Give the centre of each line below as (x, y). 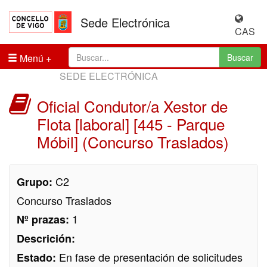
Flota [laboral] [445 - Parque (131, 124)
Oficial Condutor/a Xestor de (132, 106)
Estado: (38, 257)
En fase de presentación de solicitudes (151, 257)
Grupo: (36, 182)
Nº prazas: (44, 219)
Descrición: (46, 238)
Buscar (240, 57)
